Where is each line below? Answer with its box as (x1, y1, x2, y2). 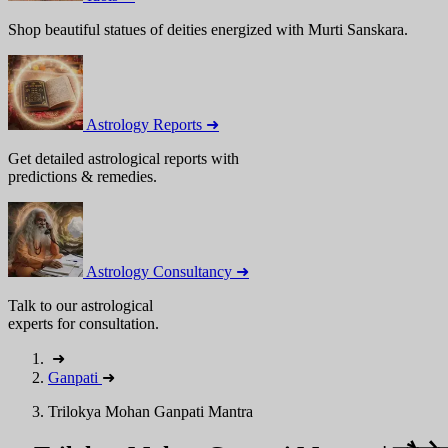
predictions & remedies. (8, 168, 157, 185)
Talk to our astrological (8, 297, 153, 314)
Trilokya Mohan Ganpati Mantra (48, 403, 253, 420)
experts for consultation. (8, 315, 159, 332)
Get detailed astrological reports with (8, 150, 239, 167)
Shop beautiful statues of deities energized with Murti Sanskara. (8, 21, 408, 38)
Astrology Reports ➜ (86, 116, 219, 133)
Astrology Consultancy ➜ (86, 263, 249, 280)
